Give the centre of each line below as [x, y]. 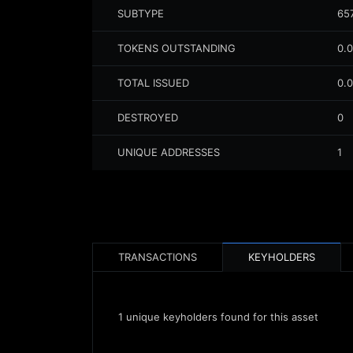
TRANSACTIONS [158, 257]
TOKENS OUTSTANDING [176, 48]
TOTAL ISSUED [153, 83]
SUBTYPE [141, 13]
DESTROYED [148, 117]
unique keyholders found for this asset [221, 317]
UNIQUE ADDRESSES [169, 152]
